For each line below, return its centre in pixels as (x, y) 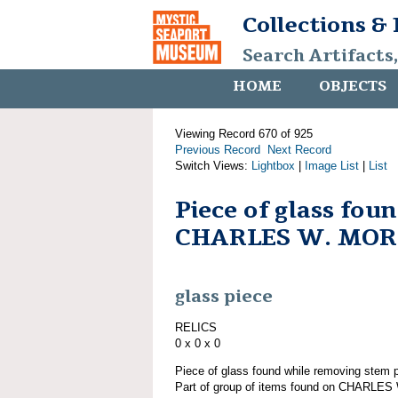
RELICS (196, 327)
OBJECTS (353, 86)
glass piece (224, 297)
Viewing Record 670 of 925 (244, 134)
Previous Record (218, 150)
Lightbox (273, 166)
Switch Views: (213, 166)
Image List (332, 166)
